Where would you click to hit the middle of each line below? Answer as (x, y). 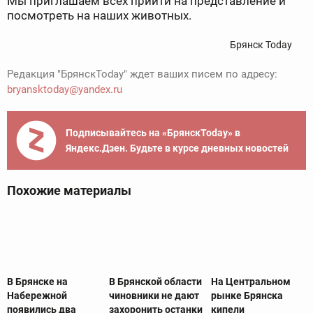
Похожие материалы (69, 191)
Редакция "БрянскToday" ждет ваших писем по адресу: (142, 74)
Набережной (37, 296)
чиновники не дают (154, 296)
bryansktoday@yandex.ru (65, 90)
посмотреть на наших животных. (99, 16)
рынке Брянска (247, 296)
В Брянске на (37, 282)
